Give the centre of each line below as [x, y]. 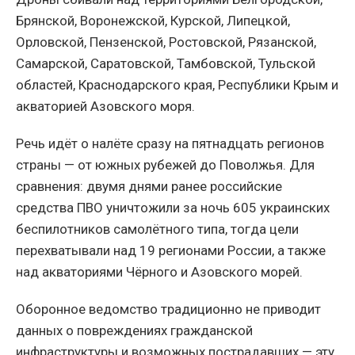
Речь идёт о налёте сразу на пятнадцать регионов [170, 143]
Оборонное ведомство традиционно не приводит [168, 309]
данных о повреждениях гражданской [134, 330]
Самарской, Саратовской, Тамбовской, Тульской [166, 63]
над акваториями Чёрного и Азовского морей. [159, 271]
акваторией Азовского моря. [105, 106]
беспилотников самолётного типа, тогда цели [157, 229]
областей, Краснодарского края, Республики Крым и [177, 84]
